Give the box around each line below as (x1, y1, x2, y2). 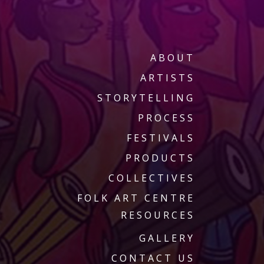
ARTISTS (140, 71, 195, 84)
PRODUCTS (126, 151, 195, 164)
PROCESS (138, 111, 195, 124)
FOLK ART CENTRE (77, 191, 195, 204)
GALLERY (139, 231, 195, 245)
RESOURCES (121, 208, 195, 222)
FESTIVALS (127, 131, 195, 144)
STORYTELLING (97, 91, 195, 104)
